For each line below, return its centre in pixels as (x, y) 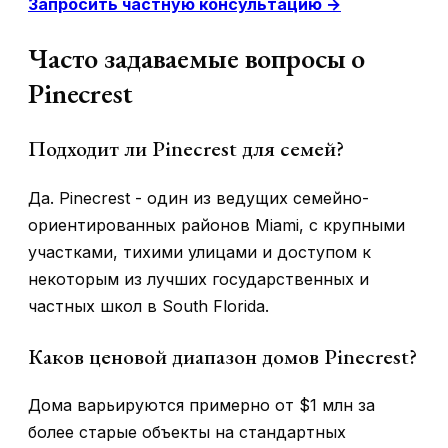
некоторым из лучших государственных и (198, 279)
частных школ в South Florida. (148, 306)
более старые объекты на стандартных (187, 432)
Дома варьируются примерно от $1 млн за (201, 405)
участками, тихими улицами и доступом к (199, 252)
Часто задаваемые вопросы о (197, 58)
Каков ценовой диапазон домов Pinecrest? (222, 355)
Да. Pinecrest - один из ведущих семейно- (198, 198)
